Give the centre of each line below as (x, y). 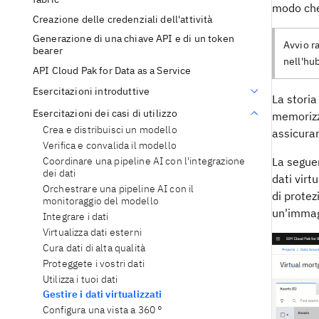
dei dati (59, 173)
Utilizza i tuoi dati (80, 279)
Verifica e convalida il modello (110, 146)
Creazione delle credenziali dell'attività (123, 19)
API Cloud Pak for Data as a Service (112, 70)
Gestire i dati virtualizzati (103, 294)
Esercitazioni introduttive (91, 91)
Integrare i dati (76, 217)
